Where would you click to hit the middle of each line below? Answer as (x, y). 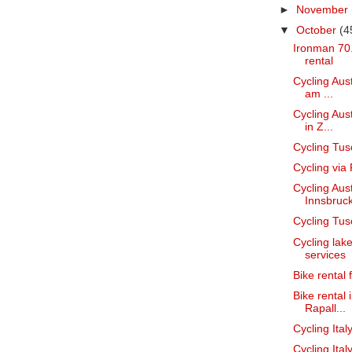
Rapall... (325, 308)
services (325, 255)
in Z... (319, 126)
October (318, 30)
